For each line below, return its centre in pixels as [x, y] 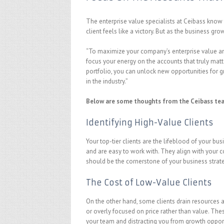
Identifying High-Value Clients [149, 122]
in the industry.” [107, 81]
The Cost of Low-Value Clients [149, 182]
